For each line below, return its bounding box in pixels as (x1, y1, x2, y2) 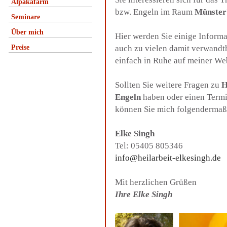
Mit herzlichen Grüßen (115, 177, 197, 187)
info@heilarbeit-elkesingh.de (115, 153, 221, 163)
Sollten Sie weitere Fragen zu (115, 80, 221, 90)
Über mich (11, 28, 44, 36)
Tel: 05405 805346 (115, 141, 183, 150)
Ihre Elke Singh (115, 190, 172, 199)
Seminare (11, 13, 40, 21)
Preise (11, 44, 29, 51)
